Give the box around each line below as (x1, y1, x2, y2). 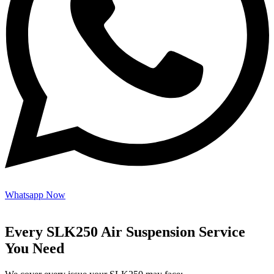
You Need (5, 240, 64, 256)
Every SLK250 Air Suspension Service (5, 223, 245, 240)
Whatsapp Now (5, 189, 65, 200)
